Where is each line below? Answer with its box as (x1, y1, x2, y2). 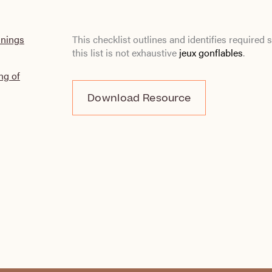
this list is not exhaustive (72, 46, 179, 59)
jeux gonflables (179, 46, 243, 59)
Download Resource (87, 91, 191, 106)
